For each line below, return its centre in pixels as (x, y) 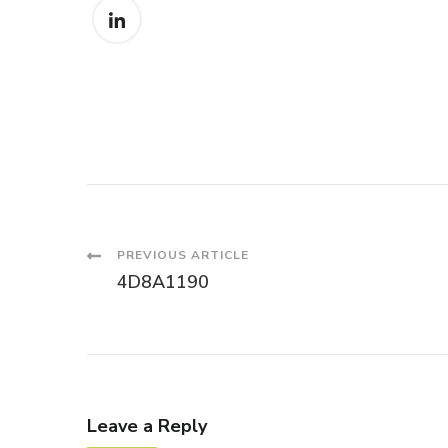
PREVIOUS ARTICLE (183, 255)
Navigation (183, 319)
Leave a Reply (147, 426)
